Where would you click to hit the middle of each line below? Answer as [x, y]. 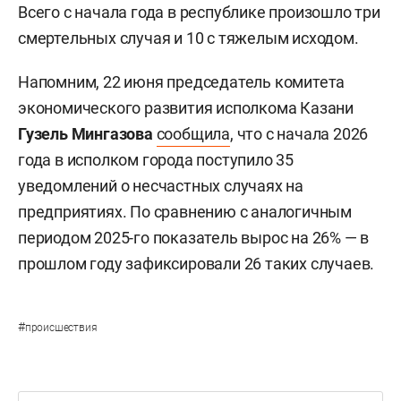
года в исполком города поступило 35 [156, 160]
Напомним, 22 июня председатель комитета [182, 82]
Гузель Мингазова [85, 134]
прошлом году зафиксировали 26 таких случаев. [196, 264]
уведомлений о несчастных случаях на [161, 186]
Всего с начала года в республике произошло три [199, 13]
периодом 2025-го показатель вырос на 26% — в [194, 238]
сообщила [193, 134]
